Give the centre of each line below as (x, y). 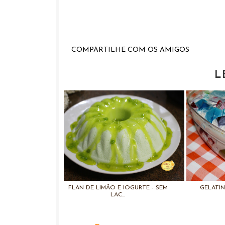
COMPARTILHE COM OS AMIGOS (130, 50)
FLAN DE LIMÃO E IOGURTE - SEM (118, 188)
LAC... (118, 195)
